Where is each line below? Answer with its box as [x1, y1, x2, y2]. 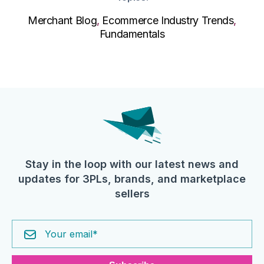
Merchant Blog [27, 14, 97, 27]
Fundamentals [99, 28, 165, 40]
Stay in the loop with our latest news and [25, 158, 239, 170]
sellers [114, 187, 150, 200]
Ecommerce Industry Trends [102, 14, 234, 27]
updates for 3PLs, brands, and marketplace [18, 173, 246, 185]
